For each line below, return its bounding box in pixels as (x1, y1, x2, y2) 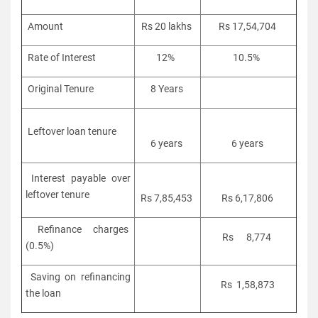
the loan (26, 287, 63, 299)
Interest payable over (26, 172, 131, 184)
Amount (26, 20, 67, 32)
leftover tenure (26, 188, 92, 200)
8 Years (150, 82, 185, 94)
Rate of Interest (26, 51, 98, 63)
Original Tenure (26, 82, 96, 94)
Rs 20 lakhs (141, 20, 194, 32)
